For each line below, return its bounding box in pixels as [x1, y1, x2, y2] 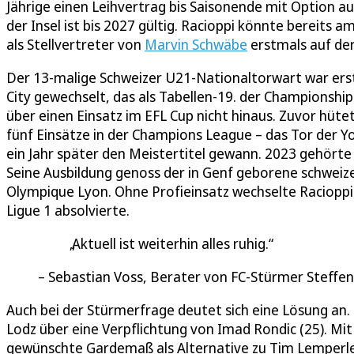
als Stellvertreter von [6, 34, 145, 54]
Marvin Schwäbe [145, 34, 247, 54]
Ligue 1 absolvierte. [6, 200, 130, 220]
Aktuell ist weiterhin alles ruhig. [72, 233, 269, 253]
